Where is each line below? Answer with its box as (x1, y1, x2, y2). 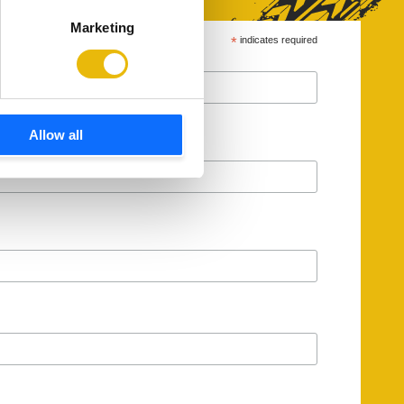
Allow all (29, 127, 84, 143)
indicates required (236, 33, 317, 45)
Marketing (70, 20, 134, 36)
